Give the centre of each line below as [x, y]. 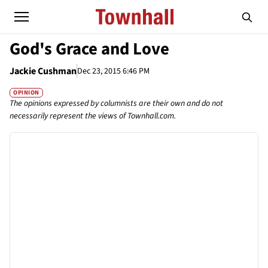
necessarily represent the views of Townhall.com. [93, 116]
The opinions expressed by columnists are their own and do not [116, 104]
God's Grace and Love [89, 49]
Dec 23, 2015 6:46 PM [113, 71]
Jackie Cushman [43, 71]
